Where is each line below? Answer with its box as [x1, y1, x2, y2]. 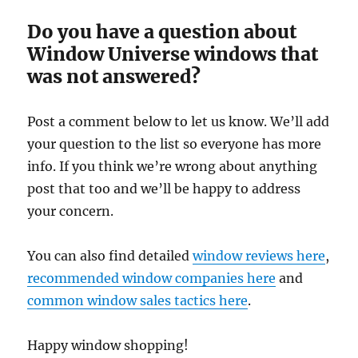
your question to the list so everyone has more [27, 136, 322, 153]
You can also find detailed [27, 248, 193, 265]
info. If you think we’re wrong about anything [27, 158, 318, 175]
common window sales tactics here [27, 292, 249, 309]
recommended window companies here [27, 270, 276, 287]
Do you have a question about [27, 20, 297, 44]
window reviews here [193, 248, 326, 265]
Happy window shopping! [27, 337, 189, 354]
